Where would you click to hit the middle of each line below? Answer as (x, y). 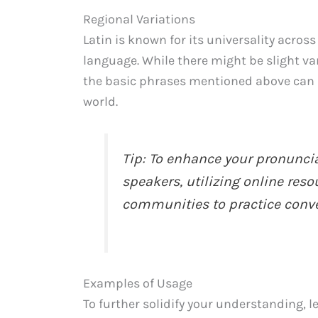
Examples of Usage (138, 284)
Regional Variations (139, 20)
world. (100, 102)
